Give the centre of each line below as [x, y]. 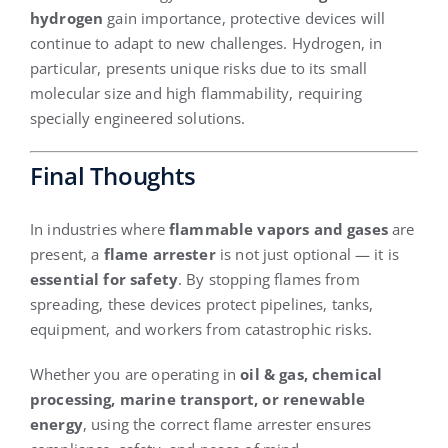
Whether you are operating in [135, 373]
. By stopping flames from [268, 278]
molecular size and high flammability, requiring [196, 92]
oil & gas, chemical [311, 373]
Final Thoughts [112, 176]
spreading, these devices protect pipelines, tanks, [201, 303]
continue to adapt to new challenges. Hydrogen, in [206, 42]
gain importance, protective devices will [244, 17]
